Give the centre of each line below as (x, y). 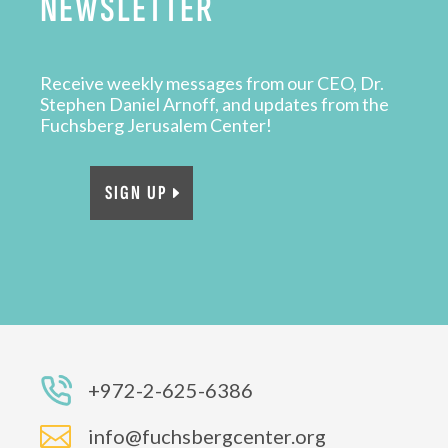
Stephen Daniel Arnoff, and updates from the (214, 104)
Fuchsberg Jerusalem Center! (156, 125)
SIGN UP (136, 193)
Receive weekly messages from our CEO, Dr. (212, 83)
